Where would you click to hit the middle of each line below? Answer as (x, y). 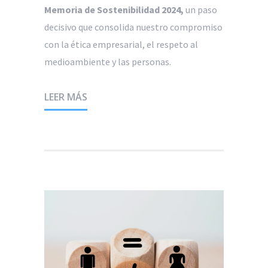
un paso (200, 10)
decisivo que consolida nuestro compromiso (133, 27)
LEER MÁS (66, 97)
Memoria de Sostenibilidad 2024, (114, 10)
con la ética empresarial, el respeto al (121, 45)
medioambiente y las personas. (108, 62)
